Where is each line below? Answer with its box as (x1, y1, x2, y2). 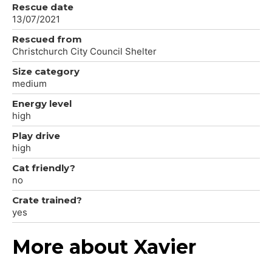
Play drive (12, 129, 60, 141)
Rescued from (12, 33, 82, 45)
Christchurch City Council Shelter (12, 45, 157, 57)
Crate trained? (12, 194, 82, 206)
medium (12, 77, 47, 89)
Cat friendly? (12, 161, 75, 174)
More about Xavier (12, 234, 196, 259)
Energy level (12, 97, 72, 109)
